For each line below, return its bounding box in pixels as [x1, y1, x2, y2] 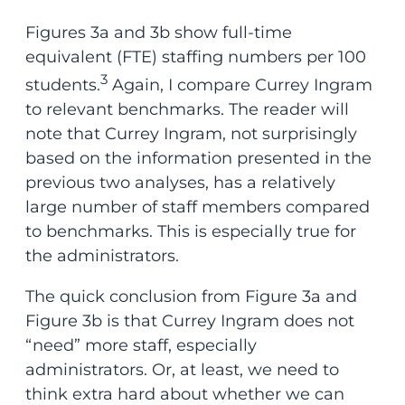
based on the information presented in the [24, 148, 372, 169]
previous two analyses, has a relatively [24, 173, 335, 193]
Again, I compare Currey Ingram [107, 75, 372, 96]
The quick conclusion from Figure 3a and [24, 287, 357, 307]
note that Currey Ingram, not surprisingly [24, 124, 357, 145]
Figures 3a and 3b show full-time [24, 23, 292, 43]
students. [24, 75, 100, 96]
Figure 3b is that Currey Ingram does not [24, 311, 354, 332]
